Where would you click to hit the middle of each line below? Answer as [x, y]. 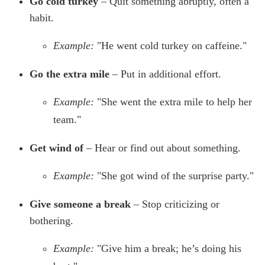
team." [67, 120]
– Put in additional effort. [165, 74]
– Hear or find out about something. [162, 148]
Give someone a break [80, 204]
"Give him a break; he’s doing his [169, 249]
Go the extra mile [70, 74]
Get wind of [56, 148]
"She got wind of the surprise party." [175, 176]
